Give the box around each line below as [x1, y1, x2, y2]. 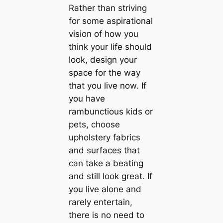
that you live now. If [68, 80, 146, 91]
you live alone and [68, 184, 141, 194]
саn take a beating [68, 158, 143, 168]
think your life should [68, 41, 152, 52]
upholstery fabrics [68, 132, 140, 142]
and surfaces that [68, 145, 140, 155]
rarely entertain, [68, 197, 132, 207]
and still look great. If [68, 171, 152, 181]
